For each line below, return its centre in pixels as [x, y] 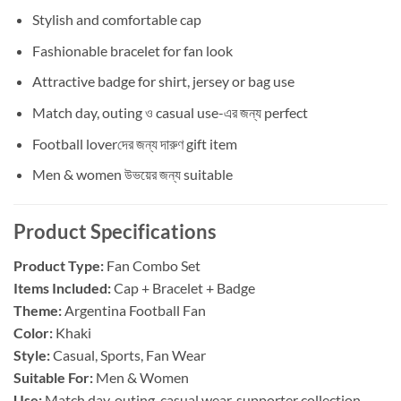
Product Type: [59, 266]
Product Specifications [115, 231]
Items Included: [62, 288]
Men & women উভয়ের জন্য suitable [132, 175]
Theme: [38, 311]
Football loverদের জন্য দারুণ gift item [134, 143]
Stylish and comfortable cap [116, 20]
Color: [33, 333]
